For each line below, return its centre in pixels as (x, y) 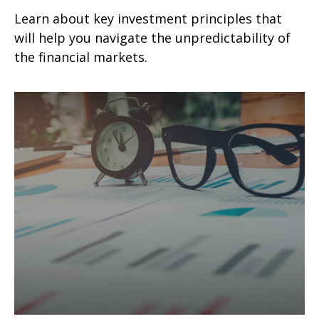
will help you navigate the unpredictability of (152, 37)
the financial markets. (81, 57)
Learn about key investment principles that (148, 18)
